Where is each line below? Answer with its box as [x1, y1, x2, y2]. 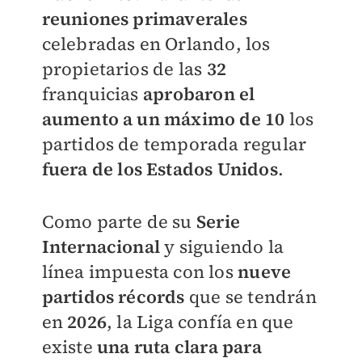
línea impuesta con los [41, 259, 238, 284]
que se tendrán [184, 284, 317, 309]
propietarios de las [41, 57, 203, 81]
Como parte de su [41, 209, 196, 234]
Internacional [41, 234, 161, 259]
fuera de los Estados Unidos [41, 157, 278, 181]
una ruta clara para [96, 335, 262, 359]
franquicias [41, 82, 143, 106]
